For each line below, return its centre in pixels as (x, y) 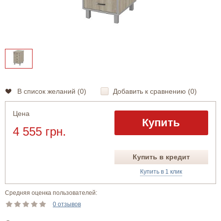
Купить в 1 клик (161, 172)
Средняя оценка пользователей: (51, 193)
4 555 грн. (39, 131)
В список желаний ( (49, 91)
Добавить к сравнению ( (152, 91)
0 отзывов (67, 204)
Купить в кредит (161, 157)
